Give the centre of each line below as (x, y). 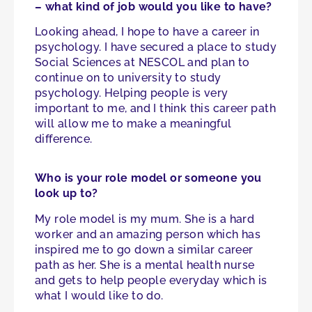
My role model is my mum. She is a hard (145, 219)
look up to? (67, 194)
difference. (64, 139)
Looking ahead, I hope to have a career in (147, 32)
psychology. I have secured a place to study (156, 47)
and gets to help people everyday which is (151, 280)
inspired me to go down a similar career (144, 249)
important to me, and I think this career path (155, 109)
